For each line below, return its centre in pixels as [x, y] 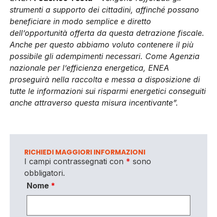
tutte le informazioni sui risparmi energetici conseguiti [108, 91]
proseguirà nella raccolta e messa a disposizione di [105, 80]
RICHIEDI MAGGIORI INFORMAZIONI [85, 152]
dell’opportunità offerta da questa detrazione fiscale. [107, 33]
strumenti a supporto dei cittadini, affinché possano [104, 10]
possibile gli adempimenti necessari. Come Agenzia [105, 56]
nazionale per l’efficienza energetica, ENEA [89, 68]
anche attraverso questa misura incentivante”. [94, 103]
